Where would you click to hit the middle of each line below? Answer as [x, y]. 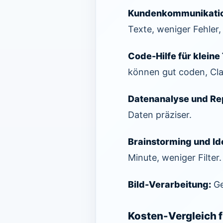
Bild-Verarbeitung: [169, 184]
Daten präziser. [160, 114]
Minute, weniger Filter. [175, 157]
